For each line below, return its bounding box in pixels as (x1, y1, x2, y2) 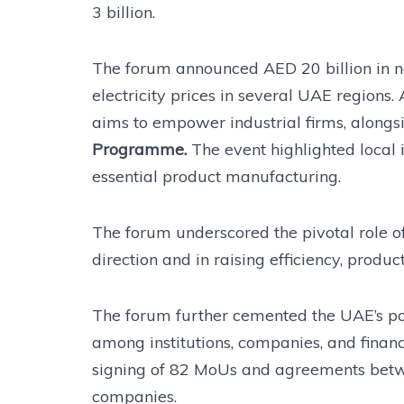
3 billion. (92, 2, 155, 23)
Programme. (92, 139, 191, 160)
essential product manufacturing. (92, 166, 341, 187)
